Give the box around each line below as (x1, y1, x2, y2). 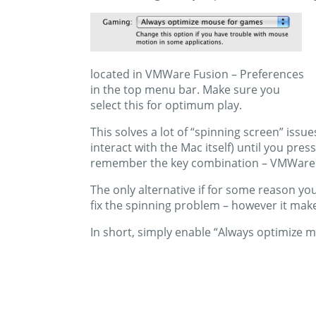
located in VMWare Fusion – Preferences (90, 66, 304, 83)
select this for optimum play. (90, 97, 242, 114)
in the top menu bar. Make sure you (90, 82, 280, 98)
